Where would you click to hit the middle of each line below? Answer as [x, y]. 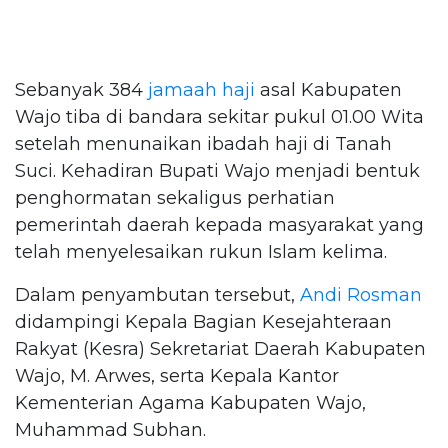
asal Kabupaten [328, 89]
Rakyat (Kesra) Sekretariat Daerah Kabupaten [220, 348]
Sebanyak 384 [81, 89]
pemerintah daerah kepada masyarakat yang [219, 224]
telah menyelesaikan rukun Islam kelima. [201, 251]
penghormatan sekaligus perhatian [175, 197]
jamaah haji [201, 89]
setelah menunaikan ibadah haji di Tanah [203, 143]
